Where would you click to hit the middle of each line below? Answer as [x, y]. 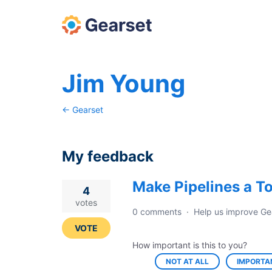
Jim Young [124, 83]
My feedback [108, 156]
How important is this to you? [190, 245]
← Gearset [83, 110]
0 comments [157, 212]
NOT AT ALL [187, 261]
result [75, 202]
